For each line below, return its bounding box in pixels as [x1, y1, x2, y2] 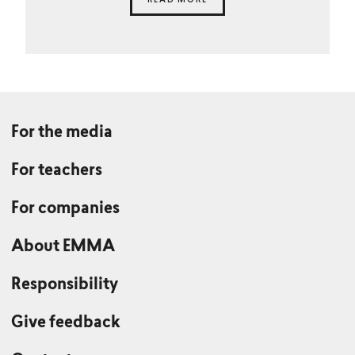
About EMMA [11, 239, 115, 255]
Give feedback [11, 315, 120, 331]
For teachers [11, 162, 102, 179]
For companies [11, 200, 120, 217]
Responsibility [11, 277, 118, 293]
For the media [11, 124, 113, 141]
